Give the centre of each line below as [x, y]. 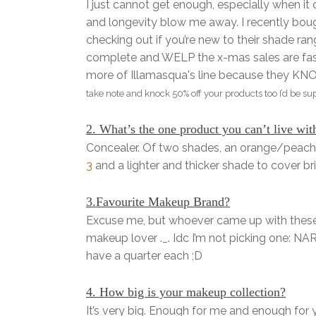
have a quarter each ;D [144, 256]
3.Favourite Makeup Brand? [158, 202]
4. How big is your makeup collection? [186, 292]
